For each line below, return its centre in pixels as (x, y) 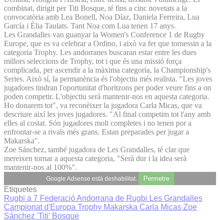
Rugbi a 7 (22, 198)
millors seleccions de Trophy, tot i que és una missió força (93, 61)
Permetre (156, 178)
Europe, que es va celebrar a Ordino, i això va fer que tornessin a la (108, 43)
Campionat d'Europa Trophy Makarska (72, 207)
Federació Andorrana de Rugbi (95, 198)
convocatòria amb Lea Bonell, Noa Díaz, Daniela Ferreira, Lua (102, 17)
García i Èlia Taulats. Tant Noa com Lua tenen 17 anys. (91, 26)
